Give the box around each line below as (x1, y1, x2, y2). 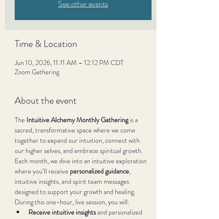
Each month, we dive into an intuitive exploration (15, 156, 148, 166)
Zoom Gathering (15, 67, 59, 77)
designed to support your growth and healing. (15, 187, 135, 197)
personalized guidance (70, 166, 129, 176)
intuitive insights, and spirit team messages (15, 176, 131, 186)
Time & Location (15, 37, 77, 51)
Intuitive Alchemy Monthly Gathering (26, 115, 128, 125)
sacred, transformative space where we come (15, 125, 137, 135)
